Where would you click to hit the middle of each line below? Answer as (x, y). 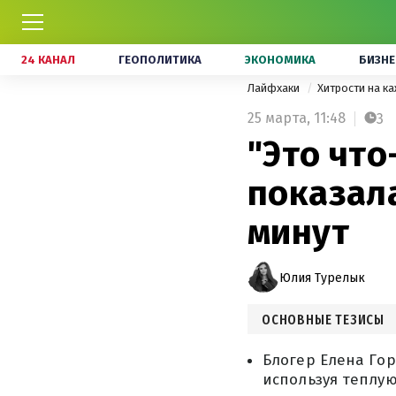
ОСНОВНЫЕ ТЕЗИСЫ (323, 320)
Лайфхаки (275, 88)
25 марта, (279, 118)
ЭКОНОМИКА (280, 60)
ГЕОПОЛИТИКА (160, 60)
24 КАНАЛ (48, 60)
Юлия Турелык (322, 278)
